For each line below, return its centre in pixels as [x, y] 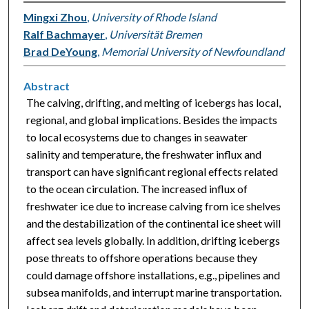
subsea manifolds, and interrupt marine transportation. [153, 292]
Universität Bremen [155, 34]
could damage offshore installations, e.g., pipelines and [153, 275]
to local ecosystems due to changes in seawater [137, 137]
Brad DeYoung [60, 52]
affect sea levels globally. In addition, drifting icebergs [153, 241]
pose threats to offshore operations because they [141, 258]
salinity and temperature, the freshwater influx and [143, 154]
